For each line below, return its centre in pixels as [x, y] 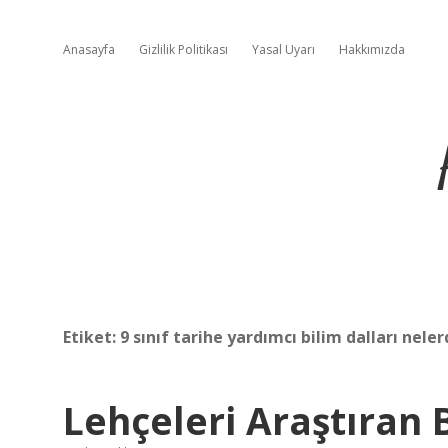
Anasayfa [89, 49]
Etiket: [91, 337]
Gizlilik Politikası [183, 49]
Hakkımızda [372, 49]
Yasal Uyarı [283, 49]
